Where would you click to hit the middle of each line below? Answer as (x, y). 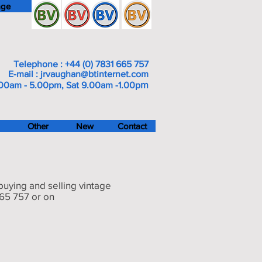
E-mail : (24, 74)
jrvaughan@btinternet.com (94, 74)
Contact (132, 126)
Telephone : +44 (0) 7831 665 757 (81, 64)
